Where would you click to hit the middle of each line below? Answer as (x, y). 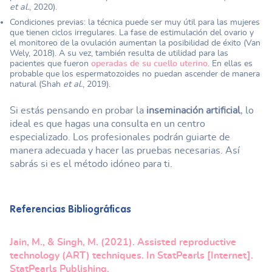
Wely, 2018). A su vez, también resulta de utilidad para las (119, 53)
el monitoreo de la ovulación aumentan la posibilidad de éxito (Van (135, 42)
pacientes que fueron (50, 63)
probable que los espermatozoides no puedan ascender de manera (135, 73)
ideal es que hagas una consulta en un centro (107, 124)
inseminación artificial (193, 110)
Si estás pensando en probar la (78, 110)
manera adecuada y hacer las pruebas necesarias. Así (125, 150)
